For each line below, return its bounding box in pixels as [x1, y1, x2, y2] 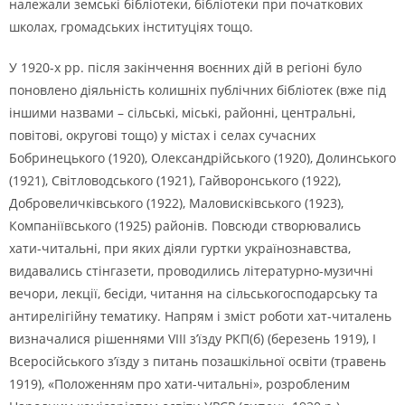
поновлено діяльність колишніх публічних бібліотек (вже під [9, 81, 386, 99]
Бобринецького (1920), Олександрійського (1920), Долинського [9, 149, 396, 166]
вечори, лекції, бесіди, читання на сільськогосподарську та [9, 285, 378, 302]
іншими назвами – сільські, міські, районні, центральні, [9, 104, 355, 121]
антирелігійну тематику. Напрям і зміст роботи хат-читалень [9, 307, 391, 325]
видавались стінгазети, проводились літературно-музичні [9, 262, 373, 279]
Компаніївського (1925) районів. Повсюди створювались [9, 217, 361, 234]
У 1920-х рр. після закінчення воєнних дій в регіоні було [9, 59, 362, 76]
